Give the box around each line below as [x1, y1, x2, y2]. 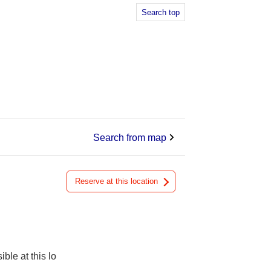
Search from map [93, 132, 166, 143]
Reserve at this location [75, 177, 158, 186]
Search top [142, 8, 180, 17]
